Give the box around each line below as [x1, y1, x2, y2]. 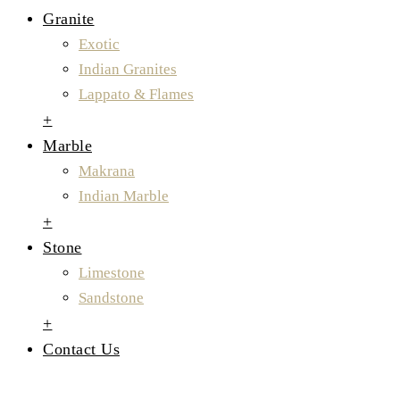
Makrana [79, 162, 135, 179]
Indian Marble [79, 187, 169, 204]
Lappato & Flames [79, 86, 194, 103]
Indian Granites [79, 61, 177, 78]
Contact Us [43, 340, 120, 358]
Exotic [79, 36, 120, 53]
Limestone [79, 264, 145, 281]
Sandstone [79, 289, 144, 306]
